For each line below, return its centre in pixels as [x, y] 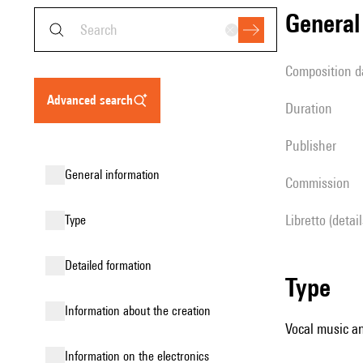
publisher [314, 145]
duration [313, 108]
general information [116, 175]
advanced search [94, 100]
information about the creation [139, 311]
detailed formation [112, 265]
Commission [321, 183]
